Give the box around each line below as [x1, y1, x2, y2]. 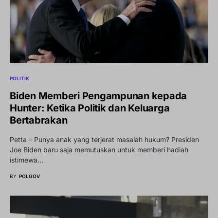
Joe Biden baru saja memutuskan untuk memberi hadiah [10, 145, 188, 154]
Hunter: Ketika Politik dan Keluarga [10, 102, 170, 114]
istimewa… [10, 155, 43, 164]
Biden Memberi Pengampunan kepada [10, 90, 187, 102]
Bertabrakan [10, 114, 68, 126]
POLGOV [19, 173, 40, 179]
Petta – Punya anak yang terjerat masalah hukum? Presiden [10, 135, 199, 144]
